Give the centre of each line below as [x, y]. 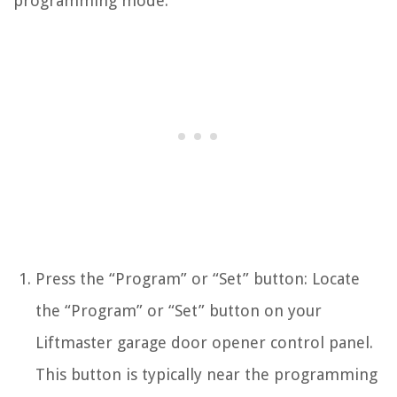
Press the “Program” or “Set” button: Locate [198, 278]
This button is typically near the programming [206, 374]
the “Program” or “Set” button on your [179, 310]
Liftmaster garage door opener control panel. [204, 342]
